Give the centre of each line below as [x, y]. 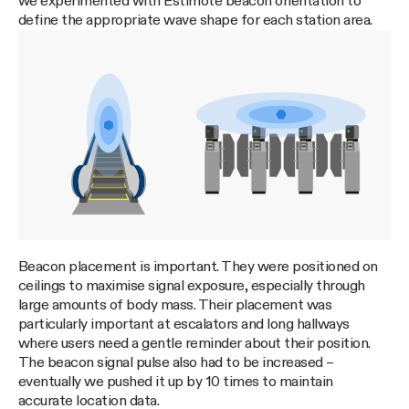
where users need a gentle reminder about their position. [194, 343]
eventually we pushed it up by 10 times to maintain [176, 382]
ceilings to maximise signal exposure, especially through [192, 286]
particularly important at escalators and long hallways [184, 324]
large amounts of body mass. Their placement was [175, 305]
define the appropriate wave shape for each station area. [195, 21]
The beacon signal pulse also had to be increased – [176, 362]
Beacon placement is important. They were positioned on [198, 267]
